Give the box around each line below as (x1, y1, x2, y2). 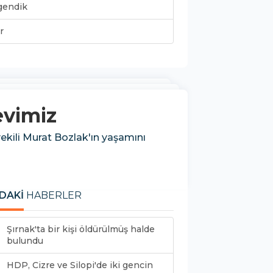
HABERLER (24, 189, 82, 201)
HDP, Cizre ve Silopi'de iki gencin (7, 259, 153, 271)
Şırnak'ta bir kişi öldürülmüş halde (7, 223, 155, 235)
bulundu (7, 235, 43, 246)
